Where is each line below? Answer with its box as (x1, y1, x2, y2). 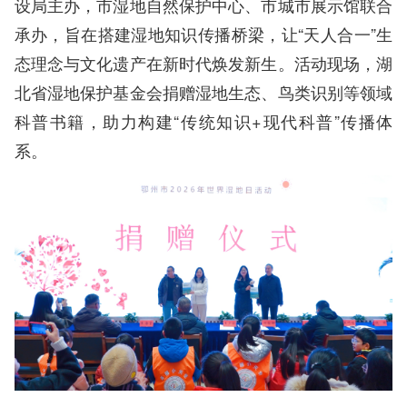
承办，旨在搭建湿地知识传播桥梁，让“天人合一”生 (14, 21, 393, 45)
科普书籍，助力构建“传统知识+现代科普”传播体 (14, 108, 393, 133)
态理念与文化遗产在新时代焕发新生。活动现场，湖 (14, 50, 393, 74)
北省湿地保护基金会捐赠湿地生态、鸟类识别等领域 (14, 79, 393, 104)
